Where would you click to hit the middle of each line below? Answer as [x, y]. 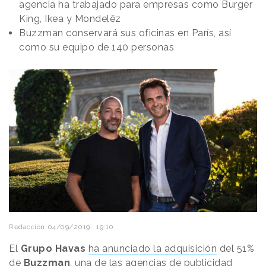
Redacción [27, 227]
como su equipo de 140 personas [96, 47]
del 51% [235, 248]
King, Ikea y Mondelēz [70, 19]
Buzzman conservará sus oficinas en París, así [125, 33]
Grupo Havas [53, 248]
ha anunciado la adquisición [152, 248]
